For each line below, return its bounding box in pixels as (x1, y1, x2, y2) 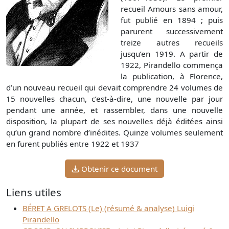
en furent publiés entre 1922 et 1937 (6, 139, 141, 149)
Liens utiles (6, 185, 61, 199)
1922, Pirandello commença (121, 60, 223, 71)
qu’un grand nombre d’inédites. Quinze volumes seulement (6, 127, 223, 138)
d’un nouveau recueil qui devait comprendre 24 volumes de (6, 82, 223, 93)
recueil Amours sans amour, (121, 4, 223, 14)
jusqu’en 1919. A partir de (121, 49, 223, 59)
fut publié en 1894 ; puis (121, 15, 223, 26)
